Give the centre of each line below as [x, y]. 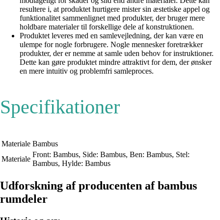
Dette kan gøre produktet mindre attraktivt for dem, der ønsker [116, 62]
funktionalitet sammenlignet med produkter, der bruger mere [112, 18]
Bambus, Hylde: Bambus [71, 164]
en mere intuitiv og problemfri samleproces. [87, 71]
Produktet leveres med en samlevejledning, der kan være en [111, 36]
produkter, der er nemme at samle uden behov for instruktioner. [117, 54]
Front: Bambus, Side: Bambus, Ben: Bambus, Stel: [111, 155]
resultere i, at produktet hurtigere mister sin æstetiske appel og [115, 9]
